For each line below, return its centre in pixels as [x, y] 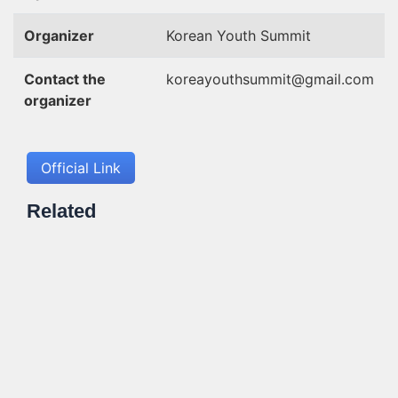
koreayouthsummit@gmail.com [270, 79]
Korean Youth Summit [239, 36]
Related [61, 211]
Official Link [81, 168]
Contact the [65, 79]
